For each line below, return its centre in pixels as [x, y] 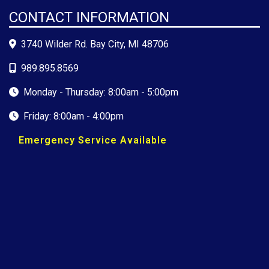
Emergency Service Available [93, 141]
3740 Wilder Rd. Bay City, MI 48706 [95, 44]
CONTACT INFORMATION [89, 18]
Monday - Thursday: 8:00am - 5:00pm [101, 92]
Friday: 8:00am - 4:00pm [74, 116]
